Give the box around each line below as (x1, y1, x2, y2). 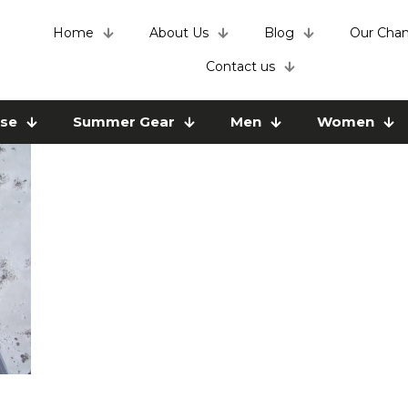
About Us (148, 25, 209, 41)
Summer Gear (73, 113, 175, 130)
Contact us (206, 58, 276, 75)
